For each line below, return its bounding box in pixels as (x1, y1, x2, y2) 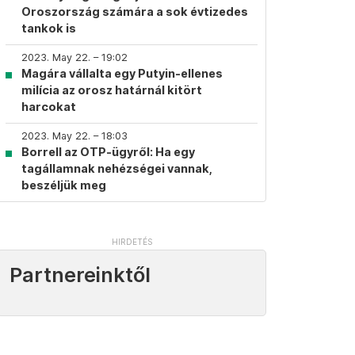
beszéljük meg (21, 178, 106, 192)
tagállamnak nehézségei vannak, (21, 162, 212, 175)
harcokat (21, 100, 76, 113)
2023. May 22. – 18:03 (21, 130, 128, 142)
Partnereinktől (10, 263, 151, 287)
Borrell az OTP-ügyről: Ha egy (21, 145, 195, 158)
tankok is (21, 21, 76, 35)
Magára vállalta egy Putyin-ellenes (21, 67, 223, 80)
